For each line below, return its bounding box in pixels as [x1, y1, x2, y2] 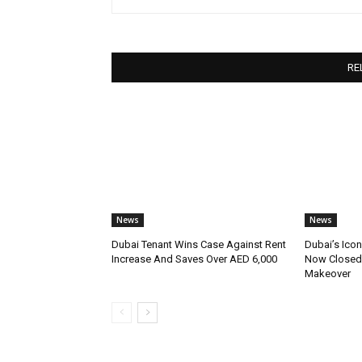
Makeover [304, 267, 351, 280]
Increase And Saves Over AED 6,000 [112, 252, 277, 265]
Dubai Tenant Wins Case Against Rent [112, 238, 286, 250]
